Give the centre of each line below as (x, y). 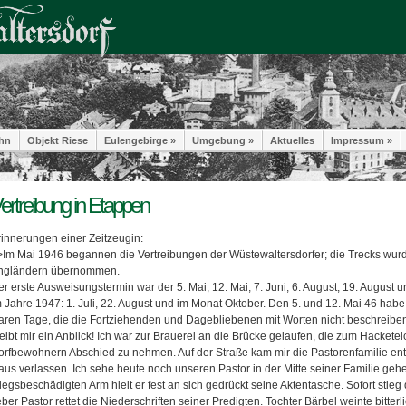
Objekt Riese (58, 140)
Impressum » (362, 140)
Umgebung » (223, 140)
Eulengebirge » (140, 140)
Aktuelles (292, 140)
